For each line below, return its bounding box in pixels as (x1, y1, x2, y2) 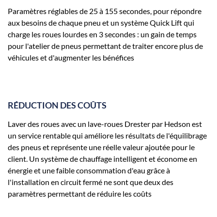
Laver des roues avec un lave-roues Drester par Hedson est (8, 119, 202, 128)
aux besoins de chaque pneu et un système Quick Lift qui (8, 18, 194, 28)
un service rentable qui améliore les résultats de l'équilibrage (8, 130, 207, 140)
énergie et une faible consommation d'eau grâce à (8, 165, 170, 175)
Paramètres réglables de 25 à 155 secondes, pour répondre (8, 6, 201, 16)
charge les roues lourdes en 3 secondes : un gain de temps (8, 30, 197, 39)
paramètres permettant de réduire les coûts (8, 188, 152, 198)
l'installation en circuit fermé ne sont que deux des (8, 177, 173, 186)
